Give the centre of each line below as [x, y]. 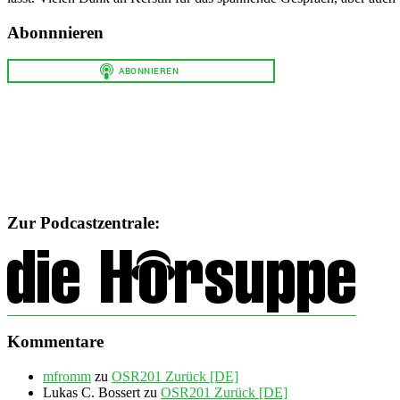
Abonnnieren [55, 32]
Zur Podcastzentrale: [83, 222]
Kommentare [55, 342]
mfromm [67, 377]
